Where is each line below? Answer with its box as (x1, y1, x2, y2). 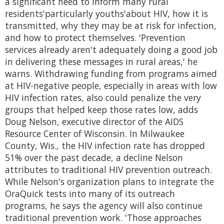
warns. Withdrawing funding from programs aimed (5, 67, 217, 80)
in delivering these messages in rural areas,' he (5, 55, 197, 68)
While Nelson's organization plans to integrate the (5, 175, 214, 188)
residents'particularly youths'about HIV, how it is (5, 7, 208, 20)
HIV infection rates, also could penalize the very (5, 91, 201, 104)
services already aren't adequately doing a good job (5, 43, 217, 56)
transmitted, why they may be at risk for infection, (5, 19, 216, 32)
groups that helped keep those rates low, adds (5, 103, 198, 116)
